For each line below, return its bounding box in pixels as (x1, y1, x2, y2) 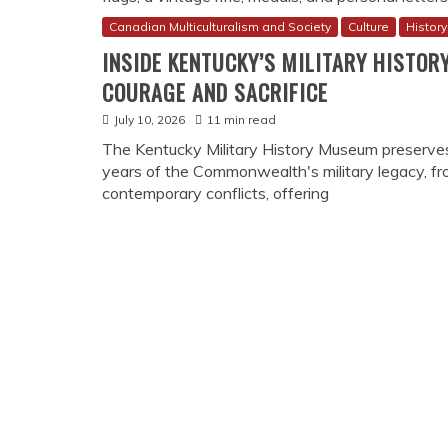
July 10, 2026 (114, 112, 185, 128)
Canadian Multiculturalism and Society (109, 19, 331, 35)
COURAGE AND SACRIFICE (102, 76, 328, 109)
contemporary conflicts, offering (102, 183, 329, 204)
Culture (348, 19, 389, 35)
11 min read (207, 112, 276, 128)
